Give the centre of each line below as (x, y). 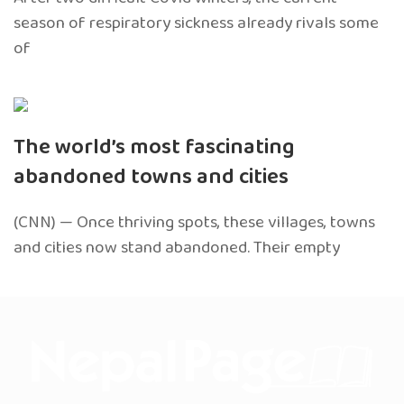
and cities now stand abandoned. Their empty (177, 248)
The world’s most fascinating (154, 148)
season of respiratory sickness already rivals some (196, 23)
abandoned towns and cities (151, 178)
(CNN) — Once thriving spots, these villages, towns (194, 223)
